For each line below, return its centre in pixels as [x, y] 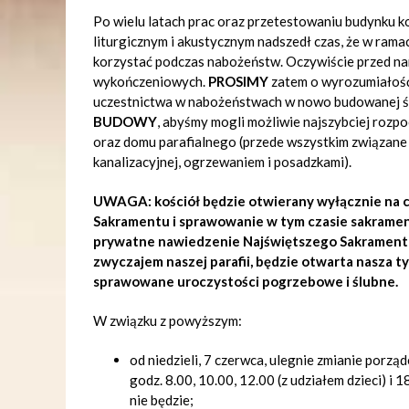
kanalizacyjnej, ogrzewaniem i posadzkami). [222, 162]
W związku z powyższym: [168, 320]
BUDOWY [125, 121]
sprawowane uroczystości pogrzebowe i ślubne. [246, 281]
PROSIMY [240, 81]
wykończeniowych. [151, 81]
